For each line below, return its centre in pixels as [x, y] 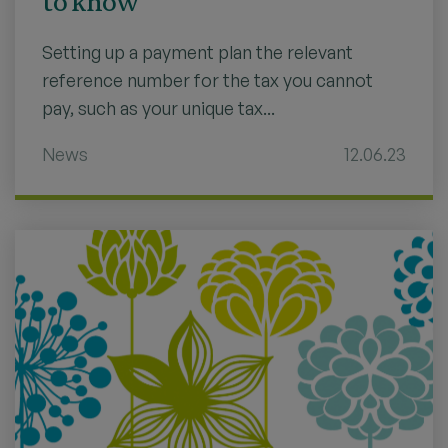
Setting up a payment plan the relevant [197, 51]
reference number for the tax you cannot [207, 79]
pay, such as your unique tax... [158, 107]
